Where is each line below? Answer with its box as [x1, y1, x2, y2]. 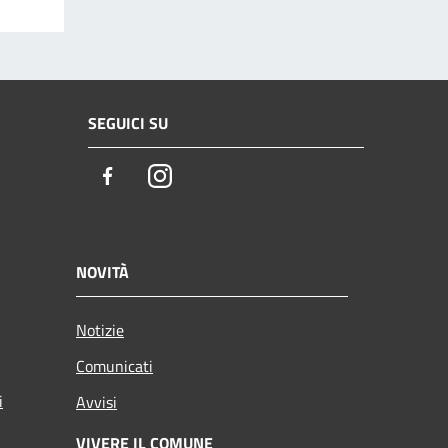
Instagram [171, 163, 247, 191]
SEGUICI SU [88, 111, 168, 136]
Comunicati [76, 353, 153, 378]
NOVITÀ [76, 259, 129, 284]
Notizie [76, 317, 124, 342]
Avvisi [76, 389, 117, 414]
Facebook [119, 163, 191, 191]
